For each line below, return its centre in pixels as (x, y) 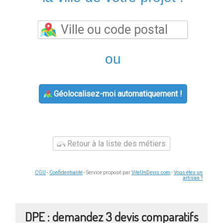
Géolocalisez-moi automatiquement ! (117, 94)
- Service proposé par (107, 173)
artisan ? (193, 178)
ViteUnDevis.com (151, 173)
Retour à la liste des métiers (115, 144)
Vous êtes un (188, 173)
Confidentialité (66, 173)
